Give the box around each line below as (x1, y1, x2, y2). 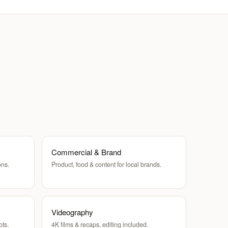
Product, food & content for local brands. (51, 160, 161, 169)
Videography (51, 207, 93, 217)
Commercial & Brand (51, 147, 121, 157)
